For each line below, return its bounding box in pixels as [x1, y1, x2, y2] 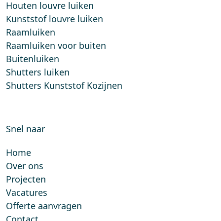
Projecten [6, 173, 46, 185]
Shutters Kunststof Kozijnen [6, 79, 122, 92]
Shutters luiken [6, 66, 70, 78]
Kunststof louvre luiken [6, 13, 103, 25]
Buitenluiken [6, 53, 59, 65]
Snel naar [6, 123, 45, 135]
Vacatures [6, 186, 47, 199]
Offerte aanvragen [6, 200, 82, 212]
